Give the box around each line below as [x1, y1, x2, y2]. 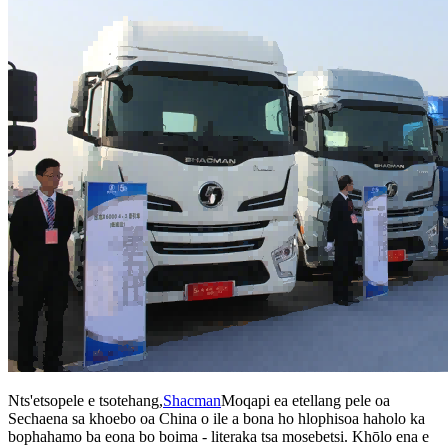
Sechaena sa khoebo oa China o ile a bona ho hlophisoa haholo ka [8, 409, 425, 427]
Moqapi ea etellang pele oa [221, 391, 390, 409]
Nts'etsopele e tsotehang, [8, 391, 163, 409]
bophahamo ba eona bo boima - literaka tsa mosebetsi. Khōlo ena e [8, 427, 429, 445]
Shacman [163, 391, 221, 409]
